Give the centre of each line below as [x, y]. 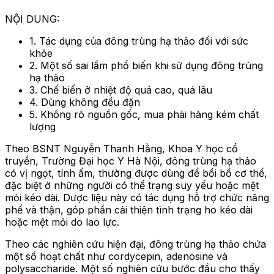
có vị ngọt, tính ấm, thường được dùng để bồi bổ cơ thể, [136, 173]
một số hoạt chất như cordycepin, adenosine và [116, 256]
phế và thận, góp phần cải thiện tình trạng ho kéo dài [129, 209]
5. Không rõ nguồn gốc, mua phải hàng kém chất [144, 114]
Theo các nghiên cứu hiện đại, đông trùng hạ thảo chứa [135, 244]
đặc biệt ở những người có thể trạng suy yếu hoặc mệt [132, 185]
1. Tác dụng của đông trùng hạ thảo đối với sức [139, 41]
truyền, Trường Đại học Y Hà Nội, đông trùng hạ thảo [131, 161]
